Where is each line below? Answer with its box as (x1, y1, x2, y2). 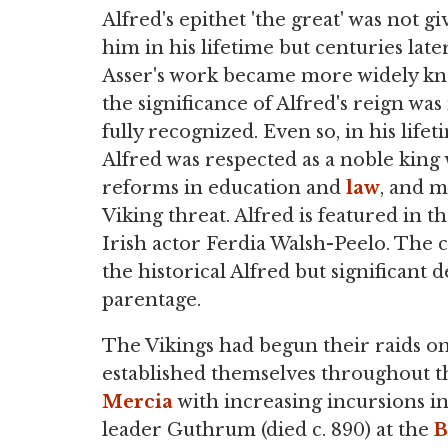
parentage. (102, 289, 201, 311)
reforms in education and (102, 177, 346, 199)
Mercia (102, 391, 173, 413)
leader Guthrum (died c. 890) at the (102, 419, 434, 441)
